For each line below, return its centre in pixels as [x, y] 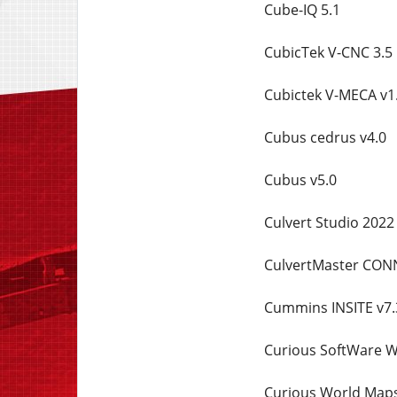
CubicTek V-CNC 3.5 [328, 52]
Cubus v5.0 [300, 180]
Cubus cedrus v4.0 [325, 137]
